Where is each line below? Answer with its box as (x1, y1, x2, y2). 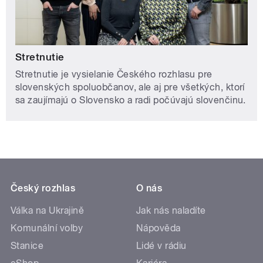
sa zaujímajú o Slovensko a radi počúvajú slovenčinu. (15, 94, 246, 106)
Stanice (11, 240, 44, 251)
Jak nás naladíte (136, 204, 206, 216)
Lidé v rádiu (136, 240, 187, 251)
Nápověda (136, 222, 181, 234)
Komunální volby (11, 222, 83, 234)
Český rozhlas (11, 182, 76, 194)
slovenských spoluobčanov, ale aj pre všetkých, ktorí (15, 81, 245, 93)
